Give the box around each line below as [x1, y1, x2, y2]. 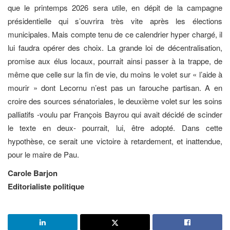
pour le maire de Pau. [8, 148, 79, 160]
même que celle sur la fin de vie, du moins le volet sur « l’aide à [8, 68, 222, 80]
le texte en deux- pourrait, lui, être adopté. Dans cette [8, 122, 222, 133]
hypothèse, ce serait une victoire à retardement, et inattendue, [8, 135, 222, 146]
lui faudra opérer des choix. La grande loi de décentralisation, [8, 42, 222, 53]
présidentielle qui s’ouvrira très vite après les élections [8, 15, 222, 26]
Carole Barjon [8, 167, 57, 179]
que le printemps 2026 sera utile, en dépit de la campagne [8, 2, 222, 13]
